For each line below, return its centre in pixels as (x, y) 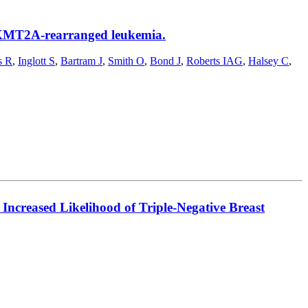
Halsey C (268, 61)
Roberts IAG (214, 61)
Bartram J (81, 61)
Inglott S (36, 61)
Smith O (126, 61)
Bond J (165, 61)
